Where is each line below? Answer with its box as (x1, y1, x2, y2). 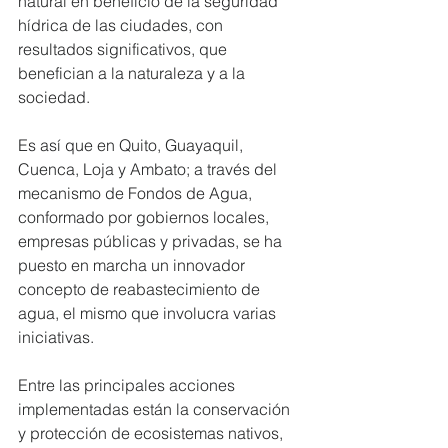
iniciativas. (18, 327, 94, 348)
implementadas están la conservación (18, 399, 294, 420)
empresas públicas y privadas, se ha (18, 231, 286, 252)
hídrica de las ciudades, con (18, 15, 227, 36)
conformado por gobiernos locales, (18, 207, 273, 228)
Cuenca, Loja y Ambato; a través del (18, 159, 281, 180)
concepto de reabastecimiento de (18, 279, 264, 300)
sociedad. (18, 87, 90, 108)
